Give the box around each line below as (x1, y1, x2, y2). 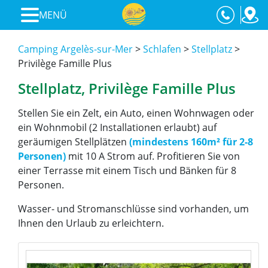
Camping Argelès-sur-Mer (18, 42, 133, 56)
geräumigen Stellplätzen (18, 135, 129, 148)
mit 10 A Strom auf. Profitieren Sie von (66, 150, 240, 163)
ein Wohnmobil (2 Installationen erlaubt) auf (18, 121, 217, 134)
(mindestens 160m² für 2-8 (129, 135, 253, 148)
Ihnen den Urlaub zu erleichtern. (18, 217, 164, 230)
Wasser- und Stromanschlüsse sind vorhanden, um (18, 202, 249, 215)
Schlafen (143, 42, 181, 56)
